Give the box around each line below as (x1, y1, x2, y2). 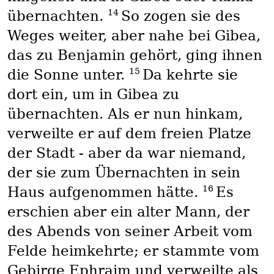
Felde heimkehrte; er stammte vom (7, 243, 259, 259)
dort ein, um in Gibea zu (7, 86, 179, 103)
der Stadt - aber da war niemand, (7, 145, 246, 161)
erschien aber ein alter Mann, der (7, 204, 250, 220)
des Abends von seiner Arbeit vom (7, 223, 253, 240)
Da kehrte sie (142, 67, 238, 83)
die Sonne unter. (7, 67, 129, 83)
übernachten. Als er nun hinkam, (7, 106, 243, 122)
